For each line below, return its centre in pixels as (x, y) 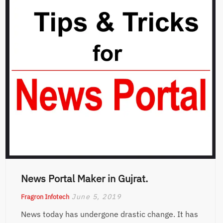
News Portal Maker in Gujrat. (85, 178)
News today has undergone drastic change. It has (110, 214)
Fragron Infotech (45, 197)
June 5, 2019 (97, 196)
